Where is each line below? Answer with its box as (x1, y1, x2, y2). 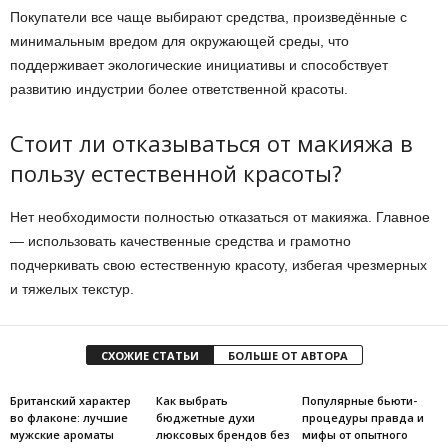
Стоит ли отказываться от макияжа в (10, 128, 413, 158)
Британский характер (10, 393, 131, 408)
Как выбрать (155, 393, 228, 408)
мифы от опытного (301, 427, 408, 442)
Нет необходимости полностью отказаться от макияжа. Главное (10, 209, 430, 225)
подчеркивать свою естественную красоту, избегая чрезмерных (10, 257, 427, 273)
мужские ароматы (10, 427, 114, 442)
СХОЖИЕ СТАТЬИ (100, 348, 199, 363)
